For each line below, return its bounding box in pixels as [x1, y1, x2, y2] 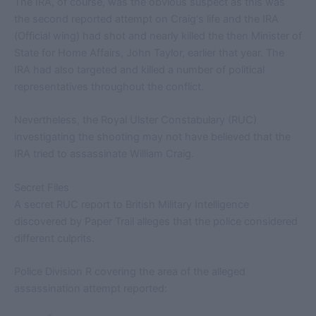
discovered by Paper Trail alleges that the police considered [14, 214, 298, 228]
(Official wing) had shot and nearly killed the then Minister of [14, 29, 302, 42]
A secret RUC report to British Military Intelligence [14, 197, 249, 211]
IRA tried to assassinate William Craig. [14, 147, 194, 161]
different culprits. [14, 231, 95, 245]
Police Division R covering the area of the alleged [14, 265, 245, 279]
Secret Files [14, 181, 69, 194]
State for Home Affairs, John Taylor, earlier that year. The [14, 46, 284, 59]
